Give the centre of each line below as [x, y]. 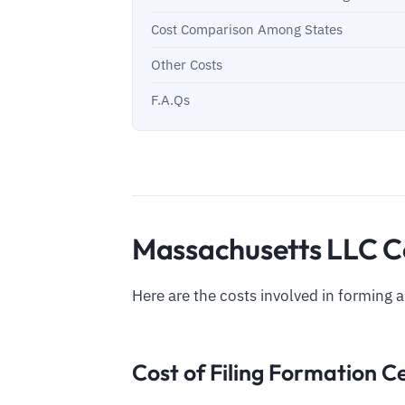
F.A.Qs [170, 100]
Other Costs [187, 65]
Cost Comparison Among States [247, 30]
